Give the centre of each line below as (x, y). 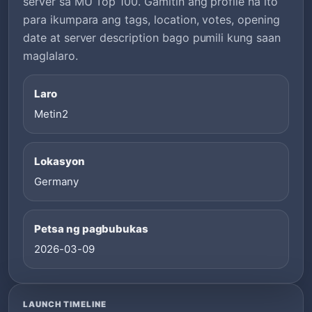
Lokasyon (60, 161)
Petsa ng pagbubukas (92, 228)
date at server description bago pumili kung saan (152, 37)
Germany (56, 181)
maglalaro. (50, 55)
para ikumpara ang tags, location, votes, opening (151, 19)
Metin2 (51, 114)
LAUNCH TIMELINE (65, 304)
